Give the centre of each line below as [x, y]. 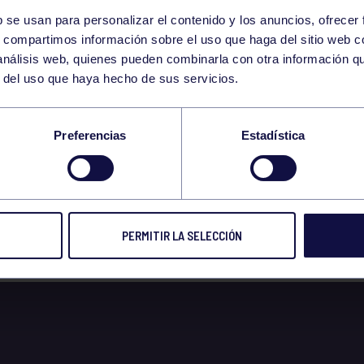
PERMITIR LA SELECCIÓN [182, 236]
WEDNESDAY [208, 50]
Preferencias [90, 136]
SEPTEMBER [206, 69]
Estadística [273, 136]
